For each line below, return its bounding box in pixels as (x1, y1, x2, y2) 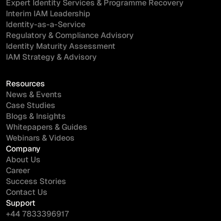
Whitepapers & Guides (6, 122, 87, 133)
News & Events (6, 89, 62, 100)
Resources (6, 78, 45, 89)
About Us (6, 154, 40, 165)
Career (6, 165, 30, 176)
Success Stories (6, 176, 66, 187)
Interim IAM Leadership (6, 8, 90, 19)
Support (6, 198, 36, 209)
